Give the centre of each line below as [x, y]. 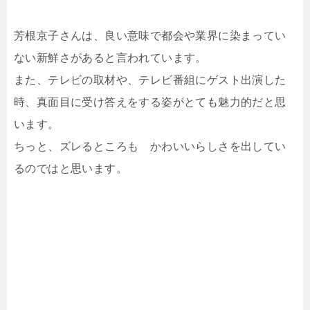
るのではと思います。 [71, 169]
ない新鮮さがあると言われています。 [110, 58]
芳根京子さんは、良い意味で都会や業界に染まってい [150, 36]
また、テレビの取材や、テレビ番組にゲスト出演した [150, 80]
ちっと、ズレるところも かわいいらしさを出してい [150, 147]
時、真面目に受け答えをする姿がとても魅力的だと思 [150, 102]
